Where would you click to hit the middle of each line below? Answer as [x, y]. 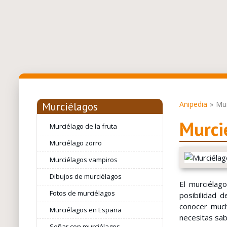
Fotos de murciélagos [82, 193]
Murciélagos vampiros [83, 160]
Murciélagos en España [85, 210]
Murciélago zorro [75, 143]
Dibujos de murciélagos [85, 176]
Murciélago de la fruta [83, 126]
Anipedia [193, 104]
